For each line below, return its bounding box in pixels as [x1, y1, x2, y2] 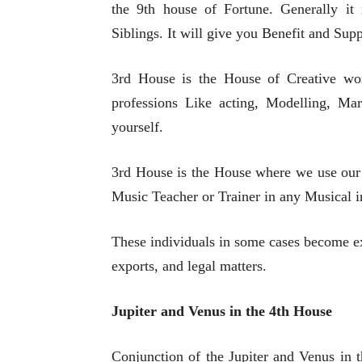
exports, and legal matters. [112, 258, 267, 275]
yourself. [112, 119, 163, 136]
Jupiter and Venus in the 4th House [112, 303, 332, 320]
